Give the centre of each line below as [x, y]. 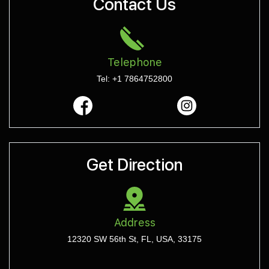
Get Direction [134, 165]
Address [134, 223]
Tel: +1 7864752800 [134, 79]
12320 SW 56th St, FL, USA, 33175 [134, 239]
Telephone [134, 62]
